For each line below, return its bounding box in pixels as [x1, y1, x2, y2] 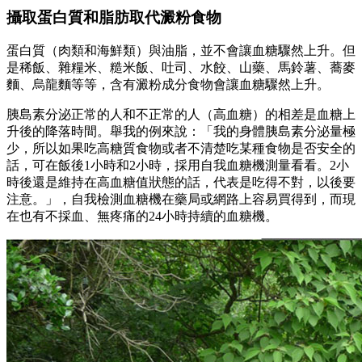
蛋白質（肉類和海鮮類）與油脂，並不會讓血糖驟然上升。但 [6, 44, 356, 58]
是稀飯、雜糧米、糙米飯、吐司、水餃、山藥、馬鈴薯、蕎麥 [6, 61, 356, 75]
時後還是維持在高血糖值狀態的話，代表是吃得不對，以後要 [6, 175, 356, 190]
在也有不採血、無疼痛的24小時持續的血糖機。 [6, 209, 278, 224]
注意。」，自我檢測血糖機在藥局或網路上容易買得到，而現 [6, 192, 356, 207]
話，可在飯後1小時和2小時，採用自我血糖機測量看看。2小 [6, 158, 349, 173]
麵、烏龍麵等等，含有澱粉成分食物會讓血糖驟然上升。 [6, 78, 330, 92]
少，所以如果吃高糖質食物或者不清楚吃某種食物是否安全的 [6, 141, 356, 156]
